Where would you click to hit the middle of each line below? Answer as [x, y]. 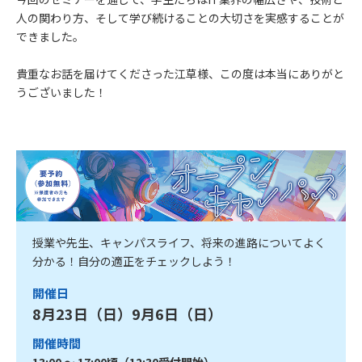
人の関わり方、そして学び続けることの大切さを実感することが [180, 18]
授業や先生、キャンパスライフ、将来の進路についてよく [179, 242]
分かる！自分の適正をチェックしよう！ [134, 261]
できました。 [50, 37]
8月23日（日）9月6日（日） [127, 313]
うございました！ [61, 93]
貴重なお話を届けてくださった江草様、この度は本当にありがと [180, 74]
